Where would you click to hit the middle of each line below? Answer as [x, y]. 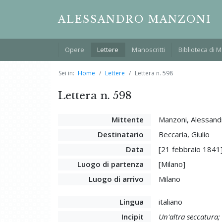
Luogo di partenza [110, 164]
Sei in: [66, 73]
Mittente [127, 119]
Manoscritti [148, 49]
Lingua [131, 201]
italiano [170, 201]
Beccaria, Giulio [184, 134]
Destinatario [120, 134]
